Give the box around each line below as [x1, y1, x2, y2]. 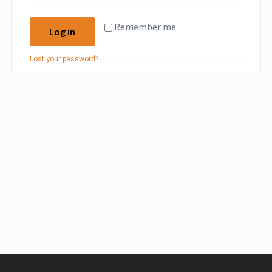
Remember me [114, 20, 176, 33]
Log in [49, 25, 75, 38]
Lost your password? [30, 54, 98, 63]
